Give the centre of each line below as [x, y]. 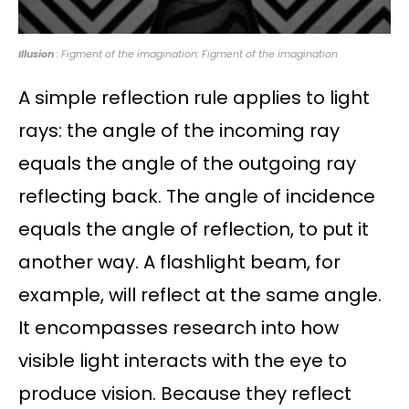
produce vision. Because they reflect [185, 394]
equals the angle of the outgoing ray [187, 164]
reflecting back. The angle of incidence [197, 197]
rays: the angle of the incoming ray [179, 131]
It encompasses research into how [178, 328]
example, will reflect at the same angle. [200, 295]
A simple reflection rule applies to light [194, 98]
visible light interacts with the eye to [183, 361]
